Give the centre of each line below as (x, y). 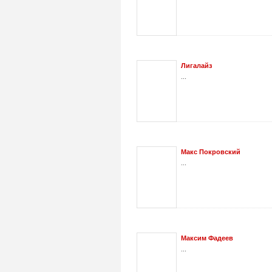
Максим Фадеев (207, 238)
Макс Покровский (211, 151)
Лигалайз (196, 65)
